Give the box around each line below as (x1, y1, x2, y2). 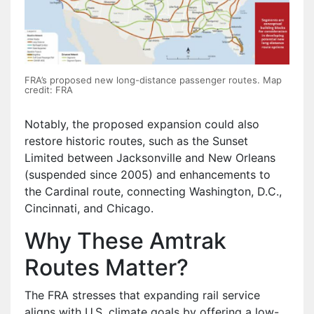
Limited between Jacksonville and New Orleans (25, 150, 275, 165)
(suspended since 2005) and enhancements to (25, 167, 271, 182)
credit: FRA (25, 83, 73, 95)
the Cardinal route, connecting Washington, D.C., (25, 184, 282, 198)
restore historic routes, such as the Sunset (25, 133, 248, 148)
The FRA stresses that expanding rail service (25, 287, 260, 302)
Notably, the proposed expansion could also (25, 116, 259, 131)
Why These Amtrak (25, 226, 226, 254)
